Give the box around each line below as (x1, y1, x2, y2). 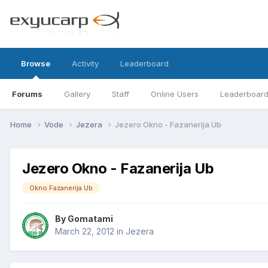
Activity (72, 59, 99, 68)
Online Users (151, 89, 199, 99)
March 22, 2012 (55, 226, 114, 237)
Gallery (64, 89, 90, 99)
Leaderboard (120, 59, 169, 68)
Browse (21, 59, 50, 68)
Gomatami (68, 214, 113, 224)
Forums (12, 89, 42, 99)
